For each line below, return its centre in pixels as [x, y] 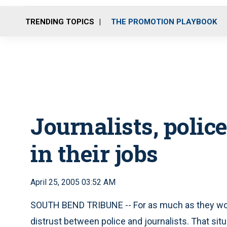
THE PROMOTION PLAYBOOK [164, 22]
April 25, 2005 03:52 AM [73, 182]
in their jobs [94, 153]
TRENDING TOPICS [60, 22]
